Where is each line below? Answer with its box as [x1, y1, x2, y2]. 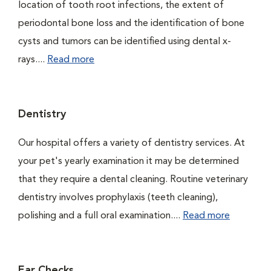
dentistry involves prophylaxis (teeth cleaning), [18, 193, 218, 203]
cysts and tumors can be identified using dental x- [18, 37, 231, 47]
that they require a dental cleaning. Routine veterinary [18, 175, 248, 184]
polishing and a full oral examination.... [18, 211, 183, 221]
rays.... [18, 55, 47, 65]
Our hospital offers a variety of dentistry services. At [18, 139, 245, 148]
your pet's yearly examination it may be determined [18, 157, 239, 166]
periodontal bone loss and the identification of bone [18, 19, 244, 28]
